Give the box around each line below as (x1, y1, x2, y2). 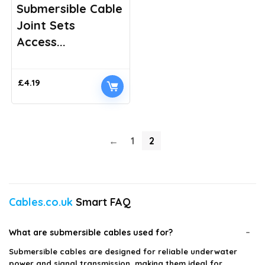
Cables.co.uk (9, 195, 73, 209)
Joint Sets (17, 18, 76, 33)
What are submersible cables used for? (9, 227, 173, 238)
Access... (17, 34, 66, 49)
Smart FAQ (73, 195, 131, 209)
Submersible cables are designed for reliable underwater (9, 247, 237, 256)
